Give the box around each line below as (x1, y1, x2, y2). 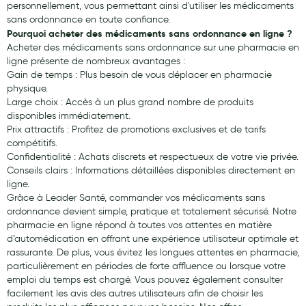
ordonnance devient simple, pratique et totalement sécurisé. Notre (7, 206, 296, 217)
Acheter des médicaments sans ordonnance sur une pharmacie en (7, 42, 299, 53)
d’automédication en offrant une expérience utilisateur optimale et (7, 233, 298, 245)
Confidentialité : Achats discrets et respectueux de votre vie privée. (7, 151, 298, 163)
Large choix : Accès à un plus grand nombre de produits (7, 96, 253, 108)
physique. (7, 83, 48, 94)
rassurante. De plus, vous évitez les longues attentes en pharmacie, (7, 247, 299, 258)
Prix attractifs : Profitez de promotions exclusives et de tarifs (7, 124, 266, 135)
